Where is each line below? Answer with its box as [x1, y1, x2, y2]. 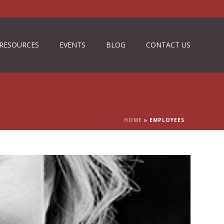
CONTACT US [146, 40, 190, 49]
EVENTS [59, 40, 85, 49]
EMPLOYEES [149, 116, 184, 123]
